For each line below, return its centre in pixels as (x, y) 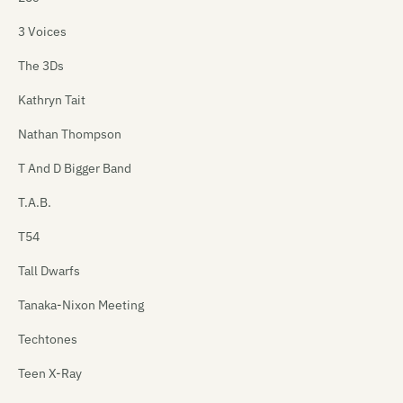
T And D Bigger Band (75, 169)
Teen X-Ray (50, 374)
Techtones (48, 340)
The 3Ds (41, 66)
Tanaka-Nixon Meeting (81, 305)
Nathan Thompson (70, 134)
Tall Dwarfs (49, 271)
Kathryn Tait (52, 100)
